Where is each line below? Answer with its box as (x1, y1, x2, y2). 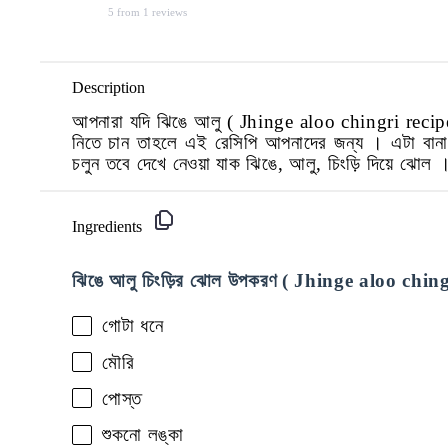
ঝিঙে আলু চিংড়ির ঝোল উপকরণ (72, 270, 278, 292)
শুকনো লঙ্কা (102, 424, 184, 446)
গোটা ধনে (102, 315, 164, 337)
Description (72, 78, 145, 96)
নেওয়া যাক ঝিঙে (172, 153, 278, 175)
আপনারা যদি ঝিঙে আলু (72, 111, 228, 133)
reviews (148, 6, 187, 19)
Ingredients (72, 218, 142, 236)
